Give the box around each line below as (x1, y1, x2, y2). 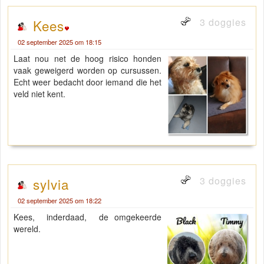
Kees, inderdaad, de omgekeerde (14, 211, 162, 223)
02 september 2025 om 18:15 (18, 37, 101, 47)
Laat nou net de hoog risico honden (14, 52, 162, 64)
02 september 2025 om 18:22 (18, 196, 101, 206)
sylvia (33, 174, 69, 194)
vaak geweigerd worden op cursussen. (14, 64, 162, 76)
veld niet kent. (14, 87, 65, 100)
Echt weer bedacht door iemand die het (14, 75, 162, 88)
